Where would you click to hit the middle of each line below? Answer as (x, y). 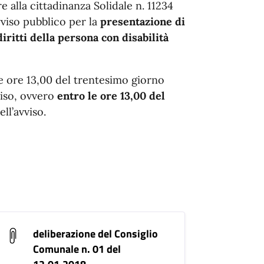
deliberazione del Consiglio (95, 234)
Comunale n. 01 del (77, 249)
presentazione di (141, 22)
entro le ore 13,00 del (111, 96)
